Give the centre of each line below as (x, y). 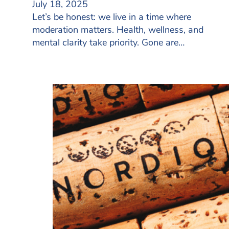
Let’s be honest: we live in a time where (112, 17)
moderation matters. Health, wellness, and (118, 29)
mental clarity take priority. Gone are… (108, 42)
